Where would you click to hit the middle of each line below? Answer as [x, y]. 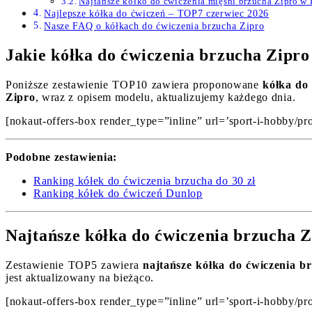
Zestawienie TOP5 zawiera [75, 265]
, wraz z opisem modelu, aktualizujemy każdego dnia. [165, 97]
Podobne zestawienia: [61, 157]
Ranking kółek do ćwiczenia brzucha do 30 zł [145, 181]
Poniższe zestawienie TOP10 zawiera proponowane [134, 85]
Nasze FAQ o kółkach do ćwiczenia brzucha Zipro [154, 26]
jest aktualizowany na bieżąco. [80, 277]
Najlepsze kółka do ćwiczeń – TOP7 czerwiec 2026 [157, 14]
